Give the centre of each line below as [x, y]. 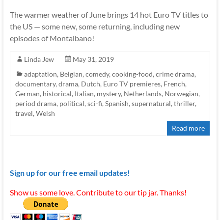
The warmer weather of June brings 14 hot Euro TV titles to [109, 15]
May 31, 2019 [93, 59]
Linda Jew [39, 59]
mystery [109, 94]
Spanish [117, 104]
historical [57, 94]
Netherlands [142, 94]
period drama [36, 104]
